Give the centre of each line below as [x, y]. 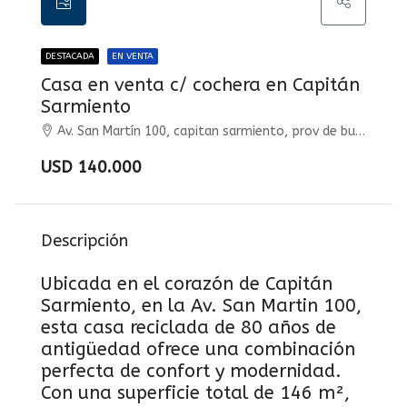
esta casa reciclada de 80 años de [189, 328]
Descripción [84, 241]
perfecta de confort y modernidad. [191, 371]
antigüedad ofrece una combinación [198, 349]
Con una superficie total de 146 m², [195, 393]
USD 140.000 [91, 167]
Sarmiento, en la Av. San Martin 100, [201, 306]
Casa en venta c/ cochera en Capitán [200, 85]
